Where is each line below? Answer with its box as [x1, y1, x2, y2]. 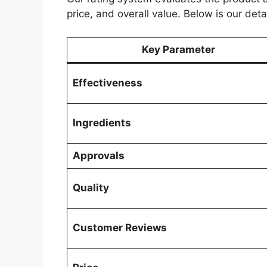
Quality [72, 181, 109, 194]
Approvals [72, 149, 125, 162]
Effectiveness [72, 76, 142, 89]
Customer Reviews [72, 221, 167, 234]
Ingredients [72, 116, 131, 129]
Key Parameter [141, 43, 215, 55]
